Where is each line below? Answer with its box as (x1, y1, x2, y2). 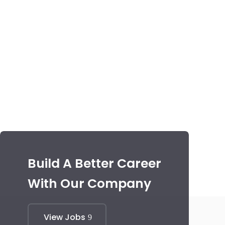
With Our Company (27, 175, 151, 193)
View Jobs (43, 211, 85, 223)
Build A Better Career (27, 155, 161, 173)
